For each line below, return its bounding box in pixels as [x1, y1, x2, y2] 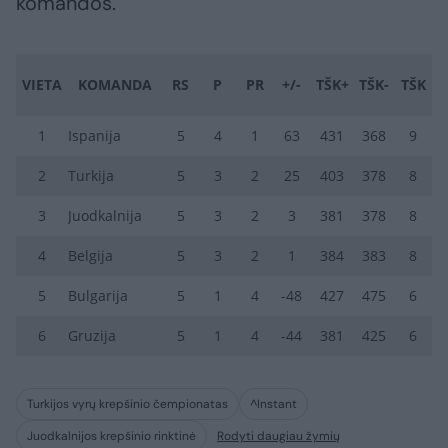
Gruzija [68, 326, 116, 346]
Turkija [68, 166, 114, 186]
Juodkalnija [68, 206, 142, 226]
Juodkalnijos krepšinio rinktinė [27, 428, 196, 445]
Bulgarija [68, 286, 128, 306]
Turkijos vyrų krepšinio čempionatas [27, 396, 228, 413]
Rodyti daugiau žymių [217, 428, 340, 445]
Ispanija [68, 126, 121, 146]
